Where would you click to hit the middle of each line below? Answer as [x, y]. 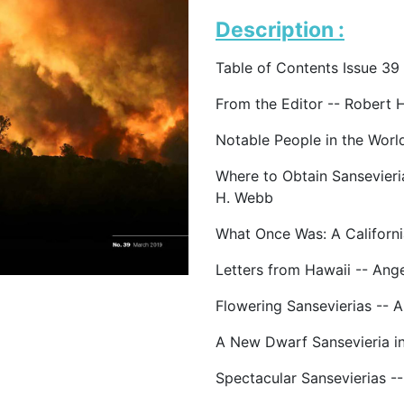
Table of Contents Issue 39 [308, 68]
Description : [280, 30]
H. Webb [244, 197]
